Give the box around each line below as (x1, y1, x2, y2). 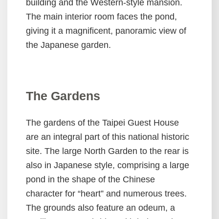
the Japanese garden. (26, 40, 111, 50)
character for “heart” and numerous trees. (26, 189, 187, 198)
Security (11, 38, 40, 46)
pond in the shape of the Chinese (26, 175, 155, 184)
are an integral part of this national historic (26, 132, 189, 142)
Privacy (11, 15, 37, 23)
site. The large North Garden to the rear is (26, 146, 189, 156)
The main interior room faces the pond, (26, 12, 177, 22)
